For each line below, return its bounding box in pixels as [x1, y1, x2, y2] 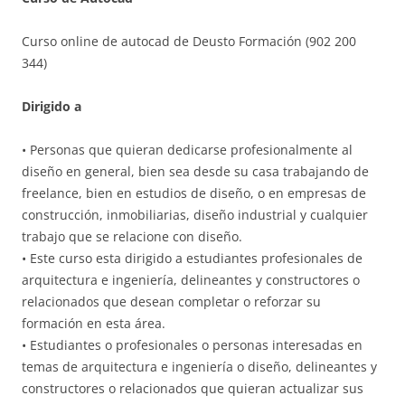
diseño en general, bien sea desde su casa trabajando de [22, 162, 369, 180]
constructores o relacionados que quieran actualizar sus [22, 379, 363, 397]
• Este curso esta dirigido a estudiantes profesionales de [22, 249, 363, 267]
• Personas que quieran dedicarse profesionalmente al [22, 140, 353, 158]
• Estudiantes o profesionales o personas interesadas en [22, 335, 363, 353]
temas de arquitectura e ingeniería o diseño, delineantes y [22, 357, 377, 375]
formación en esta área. [22, 314, 165, 332]
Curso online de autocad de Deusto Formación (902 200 [22, 32, 356, 50]
